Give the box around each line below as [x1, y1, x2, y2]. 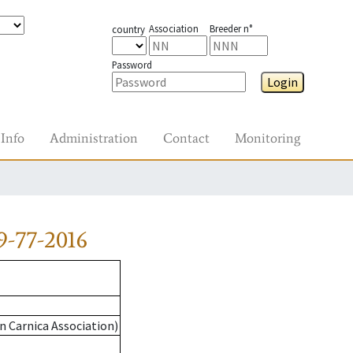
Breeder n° [209, 22, 252, 35]
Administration [50, 129, 138, 147]
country [111, 23, 145, 35]
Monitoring [235, 129, 300, 147]
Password [111, 58, 152, 71]
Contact [163, 129, 210, 147]
